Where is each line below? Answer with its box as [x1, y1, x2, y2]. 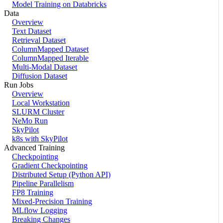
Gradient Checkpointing [12, 161, 88, 170]
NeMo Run [12, 116, 48, 125]
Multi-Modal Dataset [12, 62, 77, 71]
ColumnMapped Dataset [12, 44, 89, 53]
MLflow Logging [12, 206, 67, 215]
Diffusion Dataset [12, 71, 67, 80]
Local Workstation [12, 98, 70, 107]
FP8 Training [12, 188, 53, 197]
